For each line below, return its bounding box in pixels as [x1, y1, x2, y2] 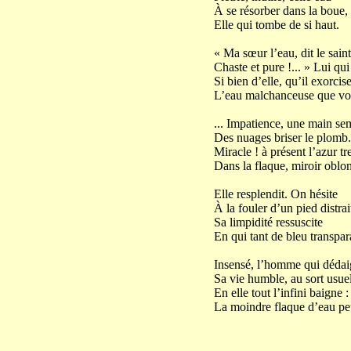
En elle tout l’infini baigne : [213, 286, 349, 299]
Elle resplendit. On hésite [213, 187, 338, 201]
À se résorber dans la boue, [213, 4, 348, 17]
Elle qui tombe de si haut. [213, 18, 339, 31]
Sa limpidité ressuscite [213, 215, 323, 229]
